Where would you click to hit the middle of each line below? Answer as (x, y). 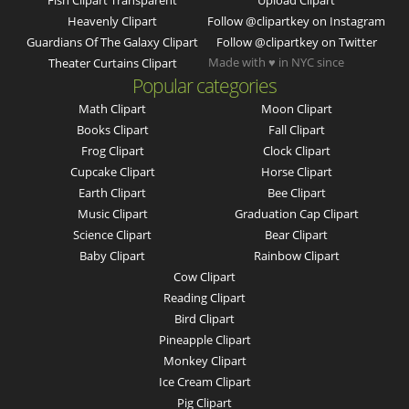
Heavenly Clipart (113, 21)
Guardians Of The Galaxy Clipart (113, 42)
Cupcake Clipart (112, 172)
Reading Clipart (204, 298)
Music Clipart (112, 214)
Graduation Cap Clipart (296, 214)
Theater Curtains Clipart (112, 63)
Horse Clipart (296, 172)
